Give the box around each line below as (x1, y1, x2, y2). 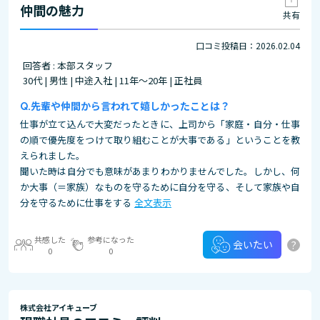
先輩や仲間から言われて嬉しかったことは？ (31, 99, 230, 113)
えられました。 (20, 149, 85, 162)
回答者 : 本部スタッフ (23, 59, 113, 72)
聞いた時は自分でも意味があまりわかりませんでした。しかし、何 (20, 164, 300, 178)
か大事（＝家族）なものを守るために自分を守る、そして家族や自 (20, 180, 300, 194)
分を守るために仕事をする (20, 196, 131, 209)
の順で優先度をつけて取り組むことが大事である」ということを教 (20, 133, 300, 146)
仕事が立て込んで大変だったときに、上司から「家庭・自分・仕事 (20, 117, 300, 131)
